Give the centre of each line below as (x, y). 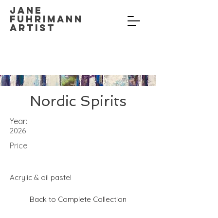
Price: (19, 145)
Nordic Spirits (78, 101)
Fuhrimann (46, 19)
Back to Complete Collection (78, 199)
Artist (35, 28)
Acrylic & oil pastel (41, 177)
